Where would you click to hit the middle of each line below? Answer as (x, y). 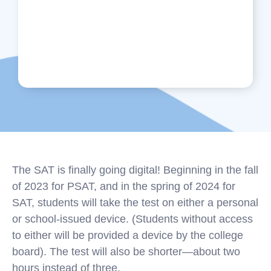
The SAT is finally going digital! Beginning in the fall (135, 170)
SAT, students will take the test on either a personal (135, 203)
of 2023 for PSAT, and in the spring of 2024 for (124, 186)
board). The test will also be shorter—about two (126, 252)
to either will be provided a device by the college (128, 235)
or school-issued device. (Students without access (132, 219)
